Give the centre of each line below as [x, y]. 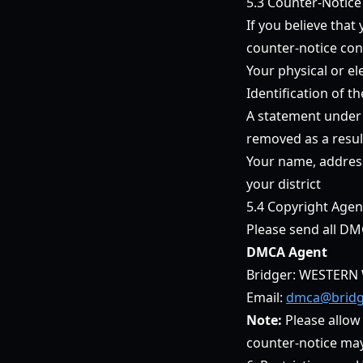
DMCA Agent [287, 252]
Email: [266, 297]
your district [284, 184]
